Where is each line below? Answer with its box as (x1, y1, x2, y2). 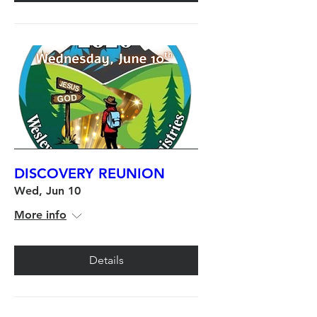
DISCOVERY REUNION (14, 164, 165, 182)
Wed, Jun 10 (14, 183, 81, 197)
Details (88, 253, 124, 267)
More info (14, 207, 67, 221)
